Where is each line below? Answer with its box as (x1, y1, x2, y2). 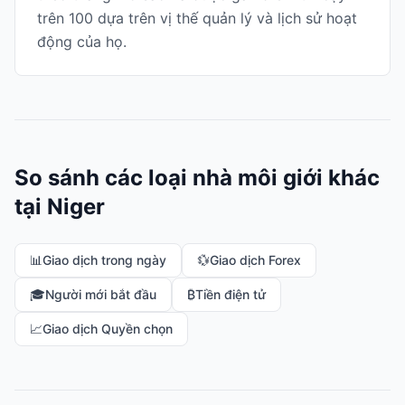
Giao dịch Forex (210, 252, 301, 268)
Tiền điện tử (195, 287, 266, 302)
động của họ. (37, 33, 127, 51)
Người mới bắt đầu (45, 287, 156, 302)
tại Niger (14, 193, 105, 220)
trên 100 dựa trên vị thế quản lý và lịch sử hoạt (37, 9, 357, 27)
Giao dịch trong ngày (42, 252, 166, 268)
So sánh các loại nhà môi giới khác (14, 165, 380, 191)
